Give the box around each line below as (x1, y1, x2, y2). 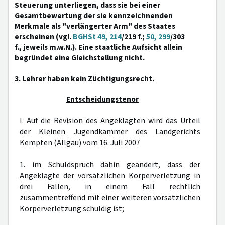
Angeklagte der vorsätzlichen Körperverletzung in (20, 170, 200, 181)
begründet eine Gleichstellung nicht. (15, 52, 145, 63)
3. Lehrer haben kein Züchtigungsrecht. (15, 73, 154, 84)
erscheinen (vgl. (15, 31, 73, 42)
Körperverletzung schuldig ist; (20, 203, 124, 214)
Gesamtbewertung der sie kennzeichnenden (15, 10, 173, 21)
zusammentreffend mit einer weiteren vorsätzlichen (20, 192, 200, 203)
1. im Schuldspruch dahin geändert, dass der (20, 159, 200, 170)
